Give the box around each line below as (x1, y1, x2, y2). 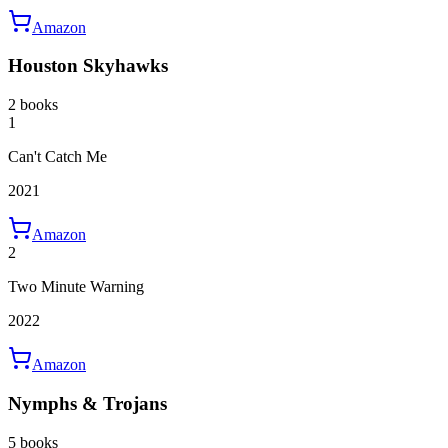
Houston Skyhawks (8, 55, 168, 77)
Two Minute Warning (8, 278, 144, 296)
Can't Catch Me (8, 148, 107, 166)
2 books (8, 96, 58, 114)
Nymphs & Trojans (8, 392, 167, 414)
